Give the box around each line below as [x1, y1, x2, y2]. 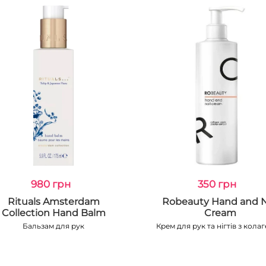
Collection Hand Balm [1, 207, 106, 218]
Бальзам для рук [23, 221, 85, 230]
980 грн [30, 178, 71, 190]
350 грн [198, 178, 237, 190]
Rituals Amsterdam [7, 196, 100, 207]
